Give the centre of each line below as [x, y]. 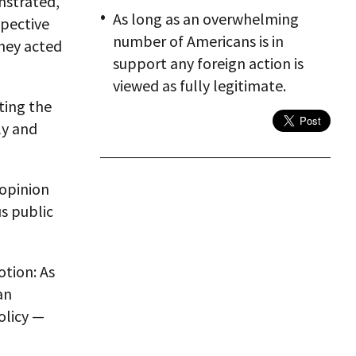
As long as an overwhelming [206, 19]
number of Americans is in [198, 41]
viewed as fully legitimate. [199, 85]
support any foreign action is [208, 63]
